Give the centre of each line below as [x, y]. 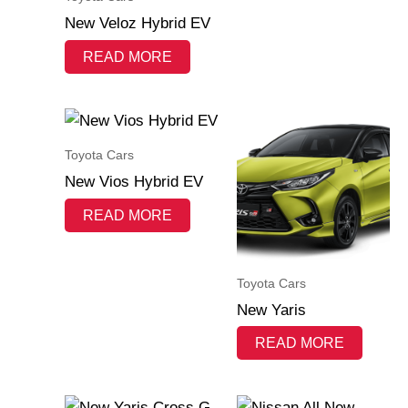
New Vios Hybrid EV [134, 182]
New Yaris [271, 310]
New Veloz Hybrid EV [138, 24]
